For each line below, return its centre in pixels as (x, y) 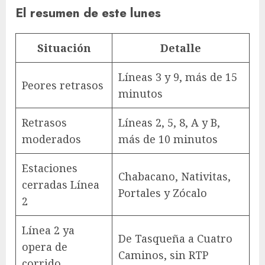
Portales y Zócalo (163, 193)
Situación (64, 48)
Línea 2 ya (48, 230)
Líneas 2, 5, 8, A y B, (169, 123)
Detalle (181, 48)
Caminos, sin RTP (163, 255)
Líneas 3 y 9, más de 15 (178, 77)
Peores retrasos (63, 85)
